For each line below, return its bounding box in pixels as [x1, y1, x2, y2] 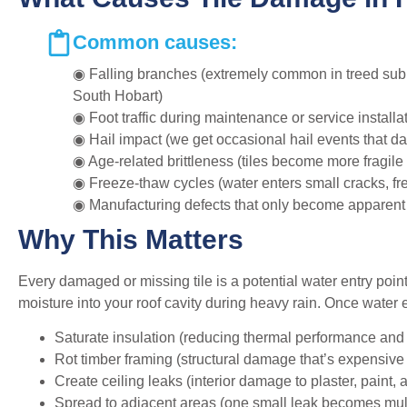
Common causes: [73, 30, 237, 54]
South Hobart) [73, 87, 163, 104]
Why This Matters [18, 223, 243, 254]
